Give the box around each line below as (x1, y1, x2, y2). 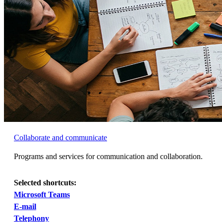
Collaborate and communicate (14, 133, 107, 142)
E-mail (14, 202, 36, 211)
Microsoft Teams (14, 190, 70, 199)
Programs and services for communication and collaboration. (14, 152, 203, 161)
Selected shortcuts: (14, 178, 76, 187)
